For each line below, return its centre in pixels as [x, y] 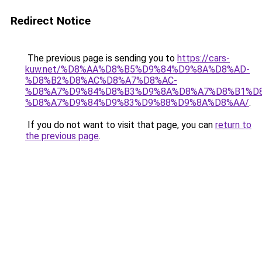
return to [233, 125]
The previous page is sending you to [101, 58]
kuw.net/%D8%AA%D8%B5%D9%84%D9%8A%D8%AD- [137, 69]
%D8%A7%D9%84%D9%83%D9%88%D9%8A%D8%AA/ [137, 103]
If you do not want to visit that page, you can [120, 125]
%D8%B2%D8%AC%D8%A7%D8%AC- [101, 80]
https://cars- [204, 58]
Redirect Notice [51, 21]
